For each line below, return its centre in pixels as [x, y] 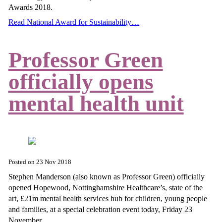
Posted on [22, 162]
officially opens [81, 82]
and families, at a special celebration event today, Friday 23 [100, 209]
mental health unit [96, 103]
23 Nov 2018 [54, 162]
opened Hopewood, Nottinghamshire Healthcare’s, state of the [105, 187]
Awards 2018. [31, 7]
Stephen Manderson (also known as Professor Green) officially [106, 176]
